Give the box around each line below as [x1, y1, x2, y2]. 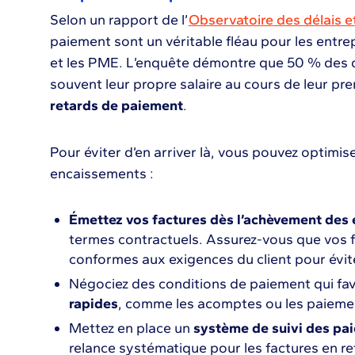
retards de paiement [49, 97, 183, 114]
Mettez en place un [68, 319, 193, 337]
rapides [68, 295, 118, 312]
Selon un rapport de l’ [49, 11, 189, 29]
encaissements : [49, 165, 154, 182]
